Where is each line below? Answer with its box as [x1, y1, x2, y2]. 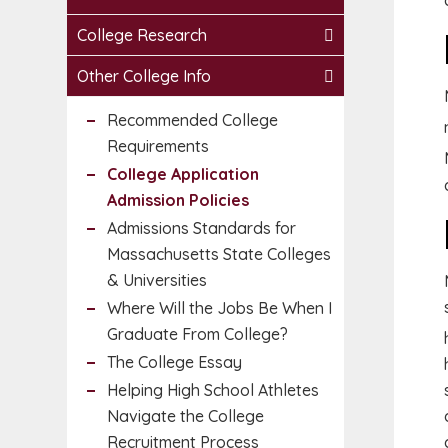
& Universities [107, 270, 207, 290]
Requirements [107, 136, 209, 156]
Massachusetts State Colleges [107, 244, 331, 264]
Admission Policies [107, 190, 249, 210]
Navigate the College [107, 406, 264, 426]
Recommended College [107, 110, 278, 130]
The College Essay [107, 352, 242, 372]
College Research [77, 25, 207, 45]
